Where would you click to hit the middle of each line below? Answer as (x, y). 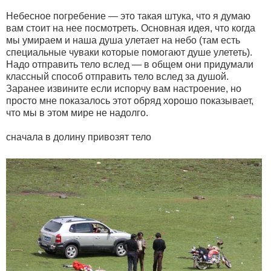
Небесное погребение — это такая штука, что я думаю (128, 16)
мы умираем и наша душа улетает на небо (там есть (123, 40)
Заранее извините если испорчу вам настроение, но (124, 88)
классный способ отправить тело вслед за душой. (117, 76)
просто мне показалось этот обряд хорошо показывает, (130, 100)
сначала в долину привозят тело (79, 137)
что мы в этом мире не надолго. (77, 113)
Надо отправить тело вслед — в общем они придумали (130, 64)
